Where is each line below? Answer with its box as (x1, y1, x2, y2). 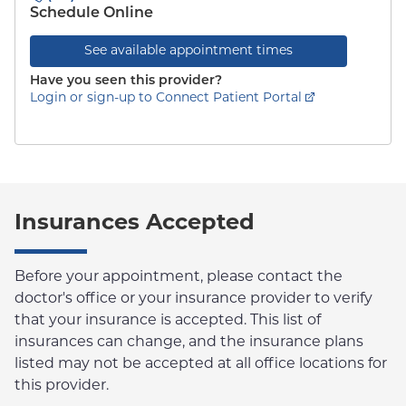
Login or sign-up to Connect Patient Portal (30, 92, 302, 105)
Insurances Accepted (14, 213, 255, 235)
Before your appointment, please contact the (14, 270, 343, 285)
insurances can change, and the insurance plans (14, 335, 363, 350)
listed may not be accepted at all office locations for (14, 357, 387, 372)
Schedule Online (30, 6, 153, 21)
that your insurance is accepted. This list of (14, 314, 321, 328)
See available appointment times (84, 44, 293, 58)
